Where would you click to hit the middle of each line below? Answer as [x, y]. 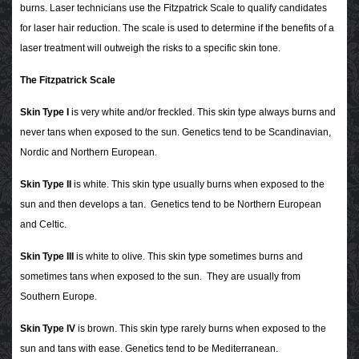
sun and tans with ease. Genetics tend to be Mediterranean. [149, 349]
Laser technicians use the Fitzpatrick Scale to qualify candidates [188, 8]
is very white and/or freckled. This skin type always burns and [204, 113]
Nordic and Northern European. [89, 153]
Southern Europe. [58, 297]
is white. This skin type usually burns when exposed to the [198, 185]
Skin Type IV [48, 329]
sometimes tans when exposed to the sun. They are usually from [160, 277]
